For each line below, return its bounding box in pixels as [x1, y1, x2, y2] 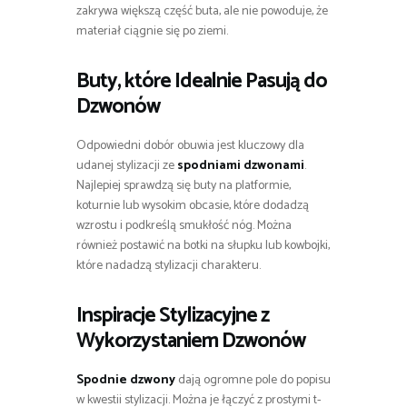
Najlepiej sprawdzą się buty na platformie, [76, 175, 291, 197]
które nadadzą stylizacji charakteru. [76, 255, 261, 277]
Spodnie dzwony [76, 370, 175, 392]
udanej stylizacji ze [76, 155, 177, 177]
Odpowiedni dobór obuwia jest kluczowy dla [76, 135, 304, 157]
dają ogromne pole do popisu [175, 370, 331, 392]
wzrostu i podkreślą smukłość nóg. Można [76, 215, 292, 237]
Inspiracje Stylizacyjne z [76, 299, 269, 333]
